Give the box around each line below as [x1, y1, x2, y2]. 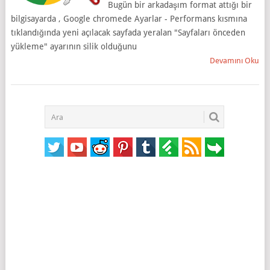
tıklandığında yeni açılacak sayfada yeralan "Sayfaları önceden [10, 28, 245, 37]
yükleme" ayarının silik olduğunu [10, 42, 137, 51]
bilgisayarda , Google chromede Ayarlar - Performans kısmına [10, 14, 247, 24]
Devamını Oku [210, 56, 260, 65]
